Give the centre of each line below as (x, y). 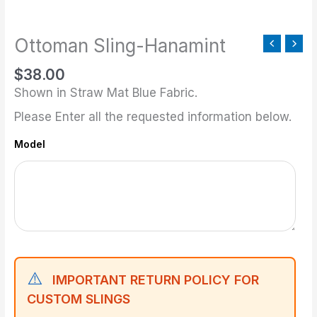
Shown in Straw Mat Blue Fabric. (106, 93)
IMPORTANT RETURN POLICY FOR (156, 280)
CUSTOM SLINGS (79, 299)
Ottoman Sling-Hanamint (120, 46)
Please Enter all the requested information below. (153, 117)
